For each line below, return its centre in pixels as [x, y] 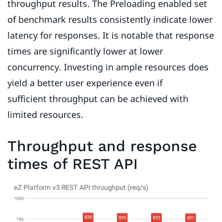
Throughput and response [102, 146]
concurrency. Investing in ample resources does [108, 67]
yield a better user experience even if [85, 83]
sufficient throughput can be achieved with [98, 98]
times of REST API [73, 164]
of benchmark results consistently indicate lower [110, 19]
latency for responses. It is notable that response [111, 35]
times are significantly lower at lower [85, 51]
